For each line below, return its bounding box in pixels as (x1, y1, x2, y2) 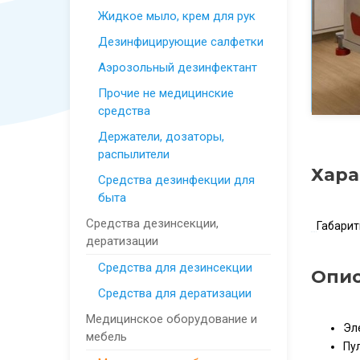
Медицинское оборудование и (86, 312, 257, 326)
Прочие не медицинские (98, 86, 234, 100)
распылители (98, 147, 170, 162)
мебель (86, 329, 127, 344)
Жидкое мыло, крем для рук (98, 9, 256, 23)
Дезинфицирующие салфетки (98, 35, 264, 49)
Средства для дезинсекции (98, 260, 252, 275)
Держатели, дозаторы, (98, 129, 224, 144)
